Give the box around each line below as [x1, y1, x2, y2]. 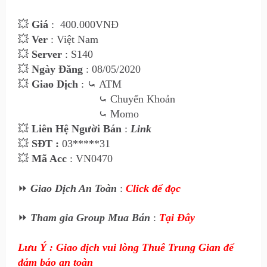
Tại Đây [159, 212, 195, 223]
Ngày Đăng [32, 63, 83, 75]
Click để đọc [126, 182, 181, 194]
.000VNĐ [76, 18, 119, 30]
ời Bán [91, 123, 122, 135]
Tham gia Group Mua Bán [30, 212, 150, 223]
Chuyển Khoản [107, 93, 175, 105]
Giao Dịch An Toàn [30, 182, 120, 194]
